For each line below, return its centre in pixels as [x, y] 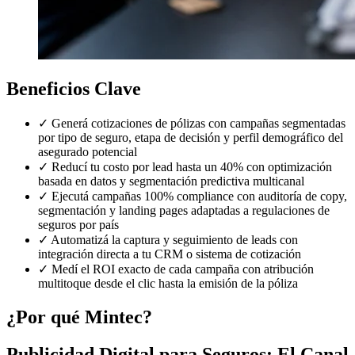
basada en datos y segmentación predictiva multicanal [171, 181]
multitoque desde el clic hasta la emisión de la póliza [168, 283]
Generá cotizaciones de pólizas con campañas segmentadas [197, 123]
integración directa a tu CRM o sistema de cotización [170, 254]
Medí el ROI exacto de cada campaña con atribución [181, 269]
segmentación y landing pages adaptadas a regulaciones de [184, 210]
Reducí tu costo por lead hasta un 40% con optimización [190, 166]
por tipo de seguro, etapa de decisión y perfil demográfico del [191, 137]
